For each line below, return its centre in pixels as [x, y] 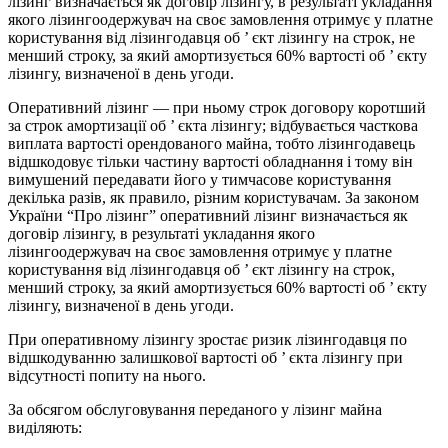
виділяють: [45, 428]
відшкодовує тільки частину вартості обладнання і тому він [210, 162]
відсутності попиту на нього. [107, 376]
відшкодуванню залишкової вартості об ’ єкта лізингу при [205, 358]
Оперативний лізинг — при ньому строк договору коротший [217, 108]
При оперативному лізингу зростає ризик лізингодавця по [207, 340]
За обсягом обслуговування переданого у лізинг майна [195, 410]
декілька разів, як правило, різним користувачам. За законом [213, 198]
